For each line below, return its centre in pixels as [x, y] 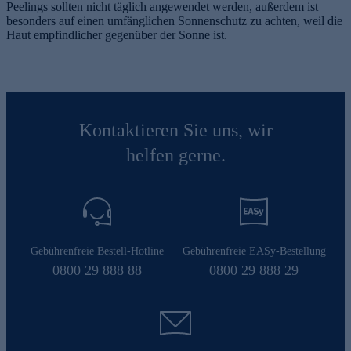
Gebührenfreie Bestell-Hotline [97, 251]
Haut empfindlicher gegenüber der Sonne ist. [117, 34]
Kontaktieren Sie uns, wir [175, 130]
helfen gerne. [175, 155]
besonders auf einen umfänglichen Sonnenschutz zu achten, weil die [174, 20]
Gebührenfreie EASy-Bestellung [254, 251]
